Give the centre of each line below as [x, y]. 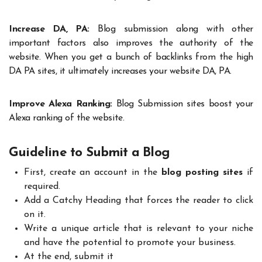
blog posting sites [204, 173]
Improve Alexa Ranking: [63, 104]
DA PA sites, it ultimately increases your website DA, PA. [120, 71]
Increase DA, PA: [54, 29]
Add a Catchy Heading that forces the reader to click [138, 201]
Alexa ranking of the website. [67, 118]
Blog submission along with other [176, 29]
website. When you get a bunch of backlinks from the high [131, 57]
